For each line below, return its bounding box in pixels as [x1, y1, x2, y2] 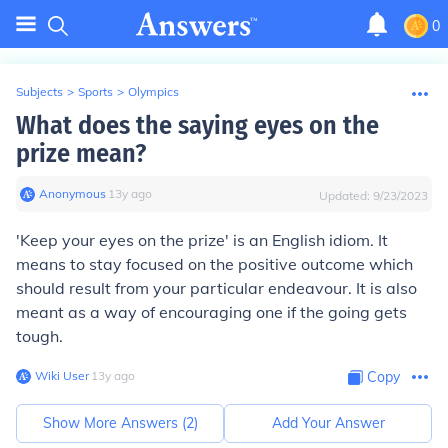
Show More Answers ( [42, 414, 186, 432]
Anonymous [39, 186, 106, 201]
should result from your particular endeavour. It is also [16, 278, 417, 298]
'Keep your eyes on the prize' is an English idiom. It [16, 230, 388, 250]
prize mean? [16, 138, 146, 169]
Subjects [16, 84, 63, 99]
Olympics [128, 84, 179, 99]
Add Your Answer [271, 414, 385, 432]
